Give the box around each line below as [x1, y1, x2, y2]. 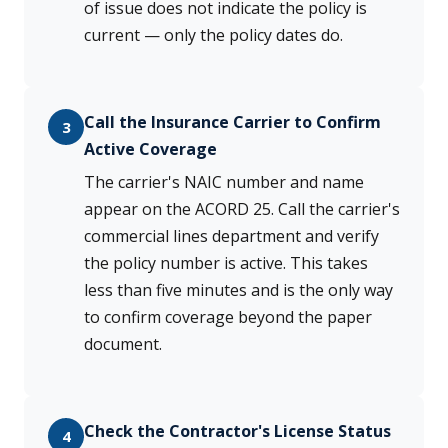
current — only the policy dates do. [84, 24, 343, 47]
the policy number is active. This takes [84, 252, 368, 275]
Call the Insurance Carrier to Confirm [84, 111, 381, 134]
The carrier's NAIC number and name [84, 171, 364, 194]
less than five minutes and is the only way [84, 279, 393, 302]
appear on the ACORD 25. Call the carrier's [84, 198, 400, 221]
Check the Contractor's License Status [84, 420, 391, 443]
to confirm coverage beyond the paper [84, 306, 372, 329]
